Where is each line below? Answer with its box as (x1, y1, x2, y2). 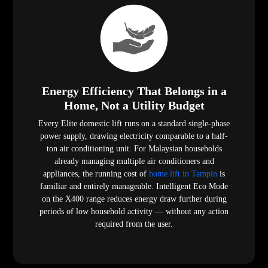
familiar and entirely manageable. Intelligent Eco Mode (40, 182, 228, 191)
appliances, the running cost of (43, 169, 149, 179)
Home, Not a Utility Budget (63, 99, 205, 112)
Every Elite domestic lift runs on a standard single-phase (38, 119, 230, 129)
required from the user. (95, 220, 173, 229)
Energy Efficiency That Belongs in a (41, 84, 227, 98)
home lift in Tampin (149, 169, 217, 179)
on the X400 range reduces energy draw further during (41, 194, 227, 204)
